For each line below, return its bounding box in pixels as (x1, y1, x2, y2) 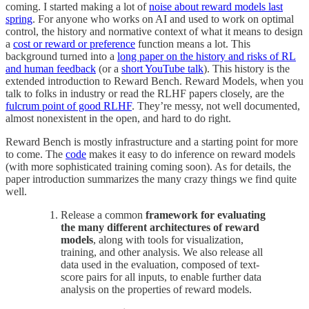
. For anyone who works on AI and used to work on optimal (32, 13, 294, 26)
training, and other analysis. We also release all (61, 246, 263, 259)
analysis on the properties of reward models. (61, 283, 252, 296)
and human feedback (6, 63, 96, 75)
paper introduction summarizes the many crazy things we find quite (6, 173, 297, 186)
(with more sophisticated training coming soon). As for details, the (6, 161, 291, 173)
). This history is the (203, 63, 290, 75)
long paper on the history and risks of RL (117, 50, 296, 63)
